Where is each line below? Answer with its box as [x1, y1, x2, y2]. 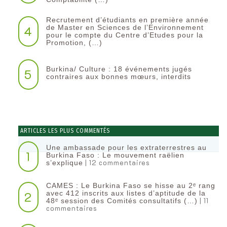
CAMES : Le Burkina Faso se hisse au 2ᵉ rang [46, 181, 215, 190]
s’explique [46, 158, 83, 167]
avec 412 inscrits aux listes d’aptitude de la [46, 188, 206, 197]
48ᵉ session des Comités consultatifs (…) [46, 196, 198, 205]
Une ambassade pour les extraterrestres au [46, 143, 207, 152]
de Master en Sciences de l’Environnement [46, 23, 204, 31]
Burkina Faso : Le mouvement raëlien [46, 150, 184, 159]
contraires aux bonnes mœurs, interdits [46, 72, 191, 81]
